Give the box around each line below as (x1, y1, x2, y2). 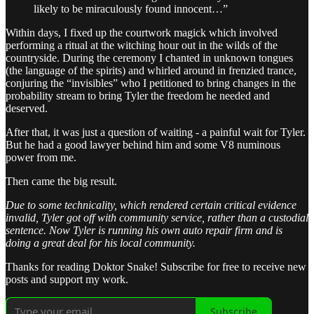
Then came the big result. (6, 175, 117, 188)
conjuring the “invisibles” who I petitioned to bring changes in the (6, 77, 296, 90)
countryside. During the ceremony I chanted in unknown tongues (6, 52, 293, 64)
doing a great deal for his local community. (6, 237, 196, 250)
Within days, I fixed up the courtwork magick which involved (6, 27, 278, 39)
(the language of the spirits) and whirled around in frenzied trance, (6, 64, 296, 77)
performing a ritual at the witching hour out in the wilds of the (6, 39, 278, 52)
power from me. (6, 151, 76, 164)
